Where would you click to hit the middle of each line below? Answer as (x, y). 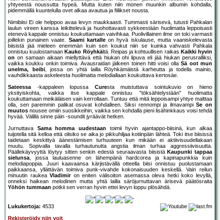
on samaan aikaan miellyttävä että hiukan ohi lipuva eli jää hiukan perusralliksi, (113, 58)
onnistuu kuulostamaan (36, 52)
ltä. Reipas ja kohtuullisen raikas (141, 52)
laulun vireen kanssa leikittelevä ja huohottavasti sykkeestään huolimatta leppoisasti (110, 28)
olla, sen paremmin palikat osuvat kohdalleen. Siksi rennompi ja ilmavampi (102, 105)
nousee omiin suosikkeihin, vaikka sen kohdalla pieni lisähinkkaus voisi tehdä (120, 111)
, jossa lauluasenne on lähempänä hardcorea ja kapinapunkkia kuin (121, 158)
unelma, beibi (27, 69)
